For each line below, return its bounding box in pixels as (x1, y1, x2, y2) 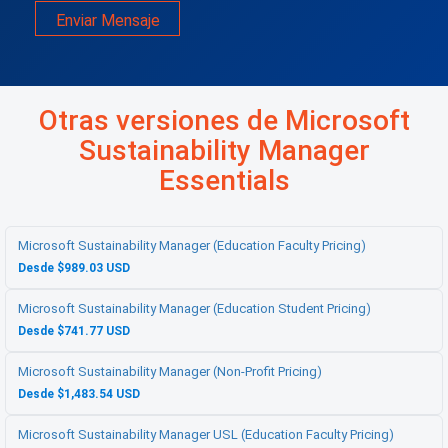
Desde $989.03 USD (18, 261, 130, 276)
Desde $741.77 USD (18, 324, 130, 339)
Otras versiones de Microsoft (38, 104, 410, 138)
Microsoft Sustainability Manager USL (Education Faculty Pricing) (18, 427, 394, 443)
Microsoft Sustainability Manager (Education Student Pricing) (18, 301, 371, 317)
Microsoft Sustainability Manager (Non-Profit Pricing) (18, 364, 322, 380)
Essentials (158, 164, 290, 198)
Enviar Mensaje (55, 11, 160, 31)
